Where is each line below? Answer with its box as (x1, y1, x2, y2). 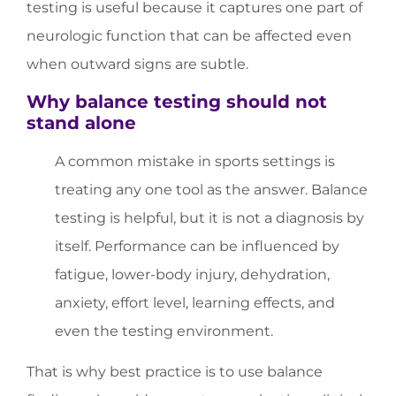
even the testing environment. (55, 322, 273, 339)
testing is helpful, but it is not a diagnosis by (55, 209, 364, 226)
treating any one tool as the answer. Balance (55, 180, 368, 198)
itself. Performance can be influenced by (55, 237, 339, 255)
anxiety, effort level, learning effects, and (55, 293, 335, 311)
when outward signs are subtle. (27, 55, 248, 72)
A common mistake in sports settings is (55, 152, 335, 170)
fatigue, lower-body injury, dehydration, (55, 265, 330, 283)
